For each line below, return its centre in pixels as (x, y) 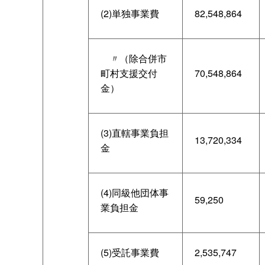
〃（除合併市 (134, 58)
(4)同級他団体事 (135, 192)
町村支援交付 (129, 73)
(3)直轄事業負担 (135, 132)
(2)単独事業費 (130, 13)
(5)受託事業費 (130, 252)
